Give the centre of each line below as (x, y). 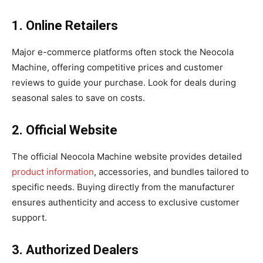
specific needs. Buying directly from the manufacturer (123, 187)
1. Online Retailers (65, 26)
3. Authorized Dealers (75, 250)
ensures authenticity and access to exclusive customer (126, 203)
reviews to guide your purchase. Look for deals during (124, 83)
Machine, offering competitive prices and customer (117, 68)
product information (53, 172)
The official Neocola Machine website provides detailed (127, 157)
